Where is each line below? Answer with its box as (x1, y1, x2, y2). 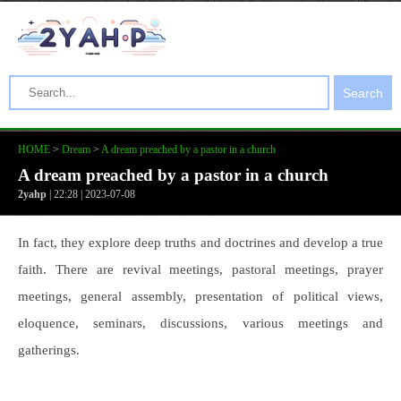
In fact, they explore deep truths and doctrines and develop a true (18, 235, 383, 250)
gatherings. (18, 343, 80, 357)
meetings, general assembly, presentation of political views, (18, 289, 383, 303)
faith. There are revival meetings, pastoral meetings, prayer (18, 262, 383, 277)
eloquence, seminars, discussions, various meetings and (18, 316, 383, 330)
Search (343, 85, 383, 100)
